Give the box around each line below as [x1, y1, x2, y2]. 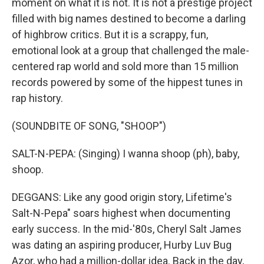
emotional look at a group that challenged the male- [12, 44, 249, 57]
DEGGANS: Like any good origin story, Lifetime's [12, 191, 232, 203]
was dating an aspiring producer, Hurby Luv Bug [12, 239, 232, 251]
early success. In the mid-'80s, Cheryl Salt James [12, 223, 242, 235]
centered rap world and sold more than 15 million [12, 60, 239, 72]
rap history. [12, 92, 63, 104]
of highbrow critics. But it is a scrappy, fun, [12, 28, 208, 41]
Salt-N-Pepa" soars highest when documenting [12, 207, 230, 219]
